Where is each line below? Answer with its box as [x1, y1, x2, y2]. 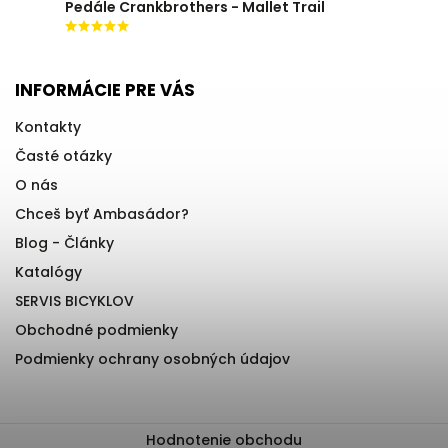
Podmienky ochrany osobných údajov [15, 349, 290, 370]
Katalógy [15, 262, 82, 283]
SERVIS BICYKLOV [15, 291, 134, 312]
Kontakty [15, 117, 81, 138]
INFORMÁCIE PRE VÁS [15, 78, 195, 103]
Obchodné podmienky [15, 320, 178, 341]
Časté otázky [15, 146, 112, 167]
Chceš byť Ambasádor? [15, 204, 189, 225]
